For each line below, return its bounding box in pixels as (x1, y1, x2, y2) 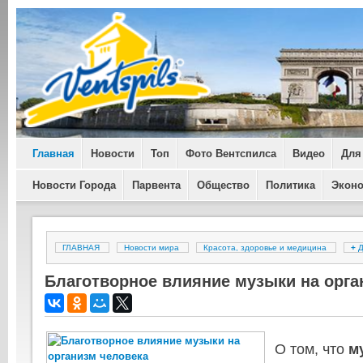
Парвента (132, 179, 181, 191)
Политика (266, 179, 315, 191)
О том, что (275, 340, 348, 357)
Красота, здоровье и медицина (203, 243, 327, 252)
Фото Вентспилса (186, 147, 276, 160)
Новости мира (124, 243, 179, 252)
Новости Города (32, 179, 116, 191)
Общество (197, 179, 250, 191)
